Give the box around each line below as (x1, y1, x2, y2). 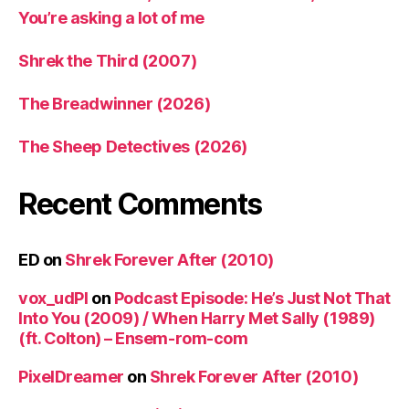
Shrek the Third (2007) (18, 51, 197, 71)
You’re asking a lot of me (18, 8, 204, 28)
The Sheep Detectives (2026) (18, 137, 247, 157)
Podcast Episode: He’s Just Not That (113, 288, 391, 309)
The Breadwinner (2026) (18, 94, 211, 114)
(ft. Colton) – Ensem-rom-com (18, 329, 248, 349)
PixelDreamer (18, 367, 124, 387)
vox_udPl (18, 288, 89, 309)
